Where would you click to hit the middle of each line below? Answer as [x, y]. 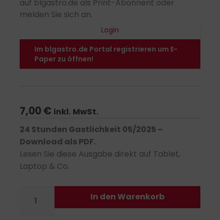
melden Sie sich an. [56, 15]
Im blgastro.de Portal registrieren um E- [106, 49]
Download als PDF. [58, 142]
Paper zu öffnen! [64, 59]
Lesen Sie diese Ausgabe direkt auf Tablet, [100, 154]
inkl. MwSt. [76, 112]
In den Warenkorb [127, 197]
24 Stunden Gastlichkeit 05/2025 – [91, 130]
